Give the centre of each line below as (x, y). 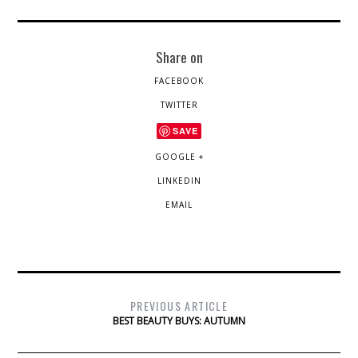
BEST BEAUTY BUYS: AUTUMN (179, 320)
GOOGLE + (179, 156)
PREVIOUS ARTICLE (179, 305)
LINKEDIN (179, 180)
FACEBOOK (179, 80)
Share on (179, 56)
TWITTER (179, 104)
